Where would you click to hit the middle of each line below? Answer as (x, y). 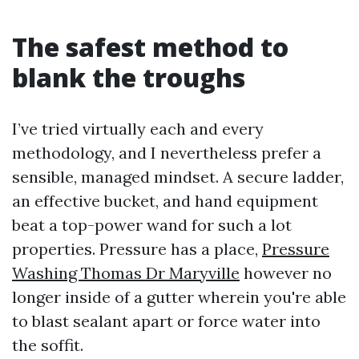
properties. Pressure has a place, (137, 249)
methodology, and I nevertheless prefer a (167, 153)
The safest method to (150, 47)
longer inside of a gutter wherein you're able (179, 297)
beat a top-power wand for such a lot (152, 225)
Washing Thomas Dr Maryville (126, 273)
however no (286, 273)
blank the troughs (129, 77)
